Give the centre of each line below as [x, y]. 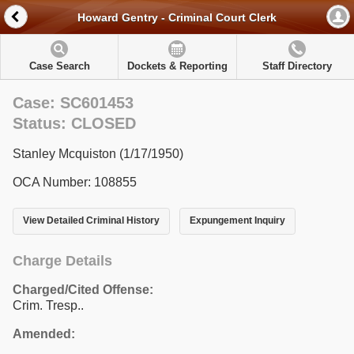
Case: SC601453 [73, 103]
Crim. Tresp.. [48, 305]
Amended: [44, 333]
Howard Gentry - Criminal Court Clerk [177, 18]
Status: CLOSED [74, 123]
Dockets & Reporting [177, 66]
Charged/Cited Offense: [83, 289]
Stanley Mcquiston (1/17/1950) [98, 154]
